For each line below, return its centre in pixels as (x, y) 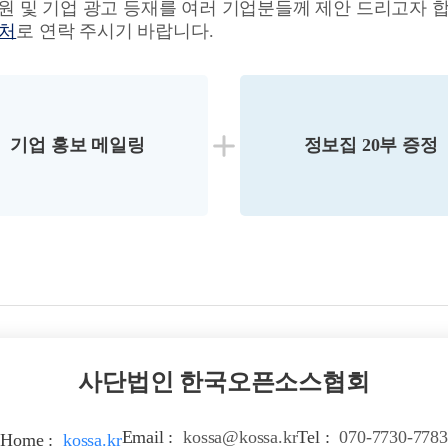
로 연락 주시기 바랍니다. (115, 31)
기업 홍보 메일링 (77, 145)
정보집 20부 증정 (370, 145)
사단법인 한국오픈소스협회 (224, 382)
